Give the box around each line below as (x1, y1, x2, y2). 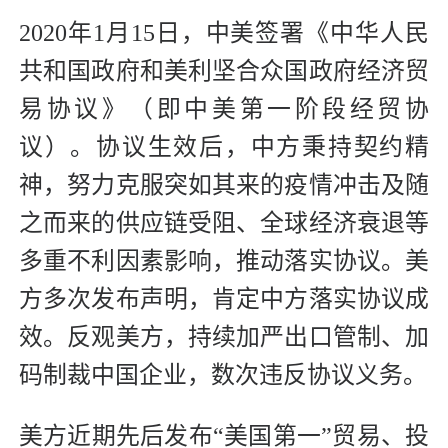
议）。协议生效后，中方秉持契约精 (19, 134, 429, 161)
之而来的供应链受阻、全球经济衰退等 (19, 210, 429, 237)
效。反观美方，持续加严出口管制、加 (19, 324, 429, 351)
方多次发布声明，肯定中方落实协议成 (19, 286, 429, 313)
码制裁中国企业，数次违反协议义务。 (19, 362, 427, 389)
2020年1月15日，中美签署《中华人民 (19, 20, 429, 47)
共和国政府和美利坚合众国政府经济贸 (19, 58, 429, 85)
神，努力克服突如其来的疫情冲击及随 (19, 172, 429, 199)
